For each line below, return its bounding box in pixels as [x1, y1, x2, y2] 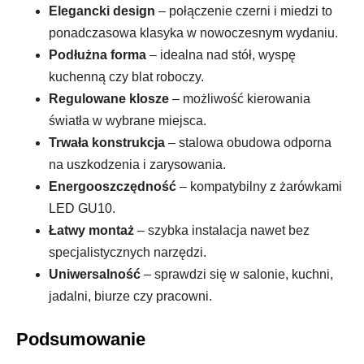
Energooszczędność [49, 179, 176, 193]
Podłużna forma [49, 47, 146, 62]
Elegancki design [49, 3, 155, 18]
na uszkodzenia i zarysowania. [49, 157, 226, 171]
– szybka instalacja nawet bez [134, 223, 310, 237]
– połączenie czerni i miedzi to [155, 3, 332, 18]
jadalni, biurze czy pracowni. [49, 288, 212, 303]
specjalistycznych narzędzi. [49, 245, 206, 259]
